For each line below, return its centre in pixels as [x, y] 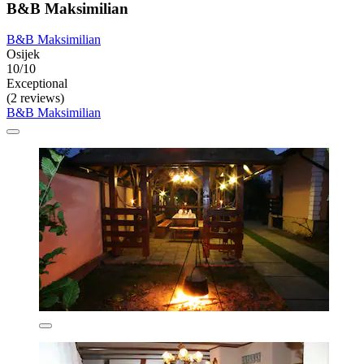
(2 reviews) [35, 98]
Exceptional [37, 84]
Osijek [23, 54]
